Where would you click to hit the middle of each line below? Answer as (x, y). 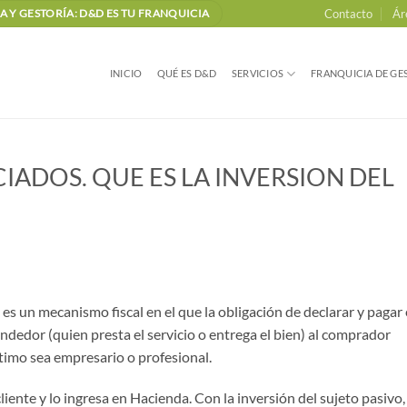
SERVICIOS (258, 73)
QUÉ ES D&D (187, 73)
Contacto (348, 14)
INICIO (126, 73)
